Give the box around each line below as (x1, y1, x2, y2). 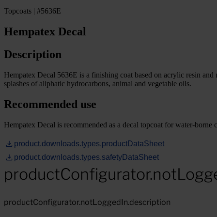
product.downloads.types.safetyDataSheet (14, 153, 159, 161)
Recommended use (4, 97, 96, 110)
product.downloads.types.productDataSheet (14, 139, 164, 148)
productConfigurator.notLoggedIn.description (4, 197, 170, 207)
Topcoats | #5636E (4, 7, 61, 15)
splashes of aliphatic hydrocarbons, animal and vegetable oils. (4, 79, 191, 88)
